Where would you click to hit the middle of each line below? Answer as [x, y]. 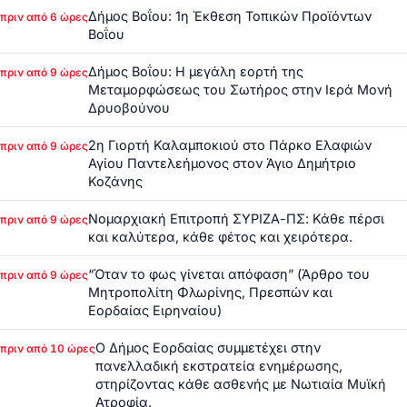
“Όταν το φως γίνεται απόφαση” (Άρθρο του [229, 274]
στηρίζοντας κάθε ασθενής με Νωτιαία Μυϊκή [241, 384]
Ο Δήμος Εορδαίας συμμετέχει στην [208, 348]
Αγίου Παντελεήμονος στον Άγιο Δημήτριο [222, 164]
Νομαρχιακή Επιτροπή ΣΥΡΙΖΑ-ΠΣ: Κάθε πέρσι [236, 219]
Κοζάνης [115, 182]
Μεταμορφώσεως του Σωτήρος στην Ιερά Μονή [240, 90]
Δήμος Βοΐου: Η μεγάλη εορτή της [196, 72]
